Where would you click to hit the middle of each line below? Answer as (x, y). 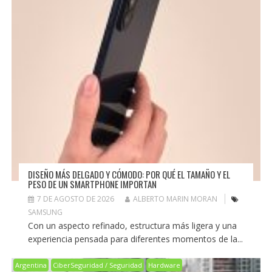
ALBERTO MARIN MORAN (175, 199)
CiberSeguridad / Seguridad (97, 265)
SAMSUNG (45, 212)
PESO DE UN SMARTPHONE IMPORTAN (92, 184)
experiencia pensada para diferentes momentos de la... (135, 239)
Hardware (164, 265)
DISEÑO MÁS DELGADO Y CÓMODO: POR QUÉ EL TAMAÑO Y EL (129, 175)
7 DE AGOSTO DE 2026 (75, 199)
